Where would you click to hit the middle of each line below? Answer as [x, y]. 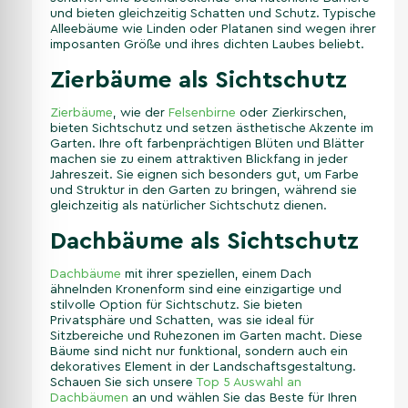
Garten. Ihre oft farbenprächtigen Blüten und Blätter [207, 144]
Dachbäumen [89, 398]
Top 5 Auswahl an [249, 383]
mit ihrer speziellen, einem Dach [216, 275]
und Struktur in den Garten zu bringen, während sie [204, 191]
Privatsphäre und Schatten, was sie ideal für [182, 321]
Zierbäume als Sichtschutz [199, 81]
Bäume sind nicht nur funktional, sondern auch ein [199, 352]
